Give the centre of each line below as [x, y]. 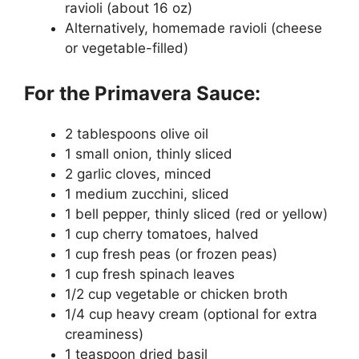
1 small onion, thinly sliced [149, 153]
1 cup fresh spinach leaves [150, 274]
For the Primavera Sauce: [142, 93]
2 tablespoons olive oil [137, 133]
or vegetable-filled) [127, 48]
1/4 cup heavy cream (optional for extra [191, 314]
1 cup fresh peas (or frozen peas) [171, 254]
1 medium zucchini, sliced [147, 194]
